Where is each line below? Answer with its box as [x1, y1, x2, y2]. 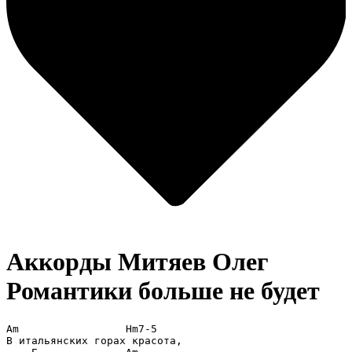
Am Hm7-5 [6, 322, 157, 335]
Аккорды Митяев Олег [6, 247, 269, 277]
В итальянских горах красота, [6, 334, 189, 346]
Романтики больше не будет [6, 277, 320, 306]
